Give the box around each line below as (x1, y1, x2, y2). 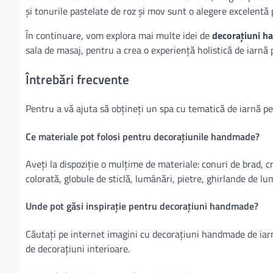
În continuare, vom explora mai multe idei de (26, 27, 212, 43)
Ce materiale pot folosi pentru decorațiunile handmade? (26, 129, 260, 144)
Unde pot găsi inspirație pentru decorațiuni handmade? (26, 199, 258, 214)
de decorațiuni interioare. (26, 241, 130, 256)
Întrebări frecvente (26, 69, 129, 89)
